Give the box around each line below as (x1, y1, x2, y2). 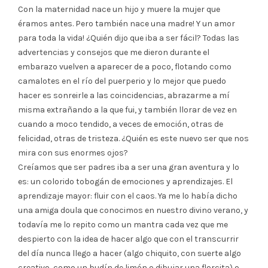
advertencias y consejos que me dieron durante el (18, 47, 209, 57)
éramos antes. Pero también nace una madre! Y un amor (18, 18, 235, 29)
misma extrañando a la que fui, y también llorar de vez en (18, 104, 237, 115)
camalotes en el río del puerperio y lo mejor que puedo (18, 75, 226, 86)
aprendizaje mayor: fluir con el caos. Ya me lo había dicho (18, 190, 237, 201)
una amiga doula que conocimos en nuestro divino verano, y (18, 205, 248, 215)
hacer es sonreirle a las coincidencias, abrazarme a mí (18, 90, 230, 100)
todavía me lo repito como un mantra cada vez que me (18, 219, 228, 230)
